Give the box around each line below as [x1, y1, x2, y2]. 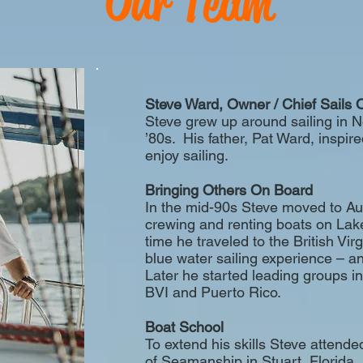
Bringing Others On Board [145, 181, 313, 199]
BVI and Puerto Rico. [145, 284, 288, 301]
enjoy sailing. [145, 147, 228, 164]
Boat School [145, 318, 224, 335]
